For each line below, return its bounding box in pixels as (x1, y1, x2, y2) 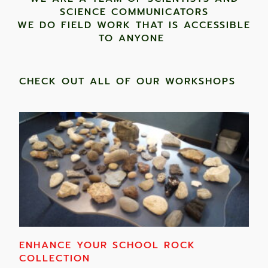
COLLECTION (19, 251, 96, 266)
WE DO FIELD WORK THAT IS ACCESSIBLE (17, 18, 251, 33)
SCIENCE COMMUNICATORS (59, 5, 209, 20)
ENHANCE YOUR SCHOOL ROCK (19, 238, 196, 253)
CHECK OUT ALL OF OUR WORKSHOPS (19, 74, 236, 89)
